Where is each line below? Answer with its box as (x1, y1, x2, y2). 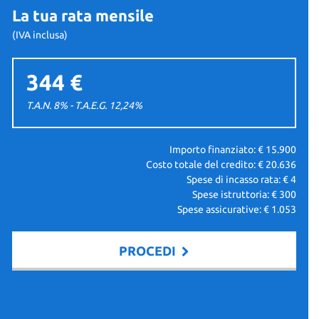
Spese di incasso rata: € (186, 174, 291, 185)
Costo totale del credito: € (145, 159, 266, 170)
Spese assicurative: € (177, 204, 271, 215)
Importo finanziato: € (169, 144, 266, 155)
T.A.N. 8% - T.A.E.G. (26, 100, 107, 111)
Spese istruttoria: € (192, 189, 279, 200)
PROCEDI (118, 244, 182, 258)
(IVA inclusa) (11, 29, 68, 41)
